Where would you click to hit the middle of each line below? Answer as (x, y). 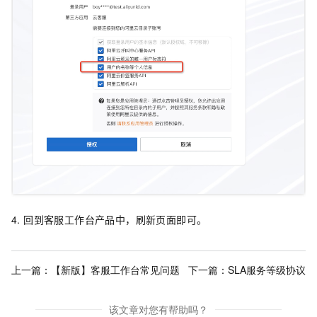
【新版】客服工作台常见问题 (115, 269)
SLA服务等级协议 (267, 269)
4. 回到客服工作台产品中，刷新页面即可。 (109, 220)
